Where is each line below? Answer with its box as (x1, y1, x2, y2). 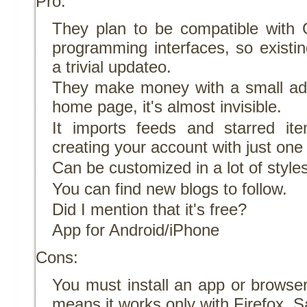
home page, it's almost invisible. (52, 97, 282, 116)
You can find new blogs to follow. (52, 179, 288, 198)
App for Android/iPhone (52, 221, 220, 240)
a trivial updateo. (52, 58, 172, 77)
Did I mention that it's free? (52, 199, 247, 219)
